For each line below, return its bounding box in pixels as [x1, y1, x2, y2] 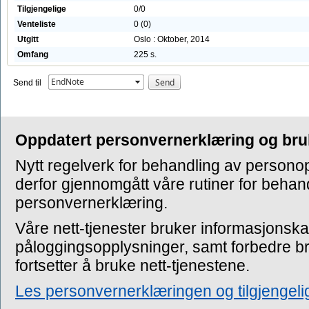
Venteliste [17, 19, 56, 29]
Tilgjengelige [17, 4, 66, 14]
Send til [13, 78, 41, 88]
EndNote [51, 76, 84, 88]
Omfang [17, 50, 48, 59]
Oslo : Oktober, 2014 [134, 34, 210, 44]
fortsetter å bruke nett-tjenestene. [15, 257, 250, 275]
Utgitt [17, 34, 39, 44]
